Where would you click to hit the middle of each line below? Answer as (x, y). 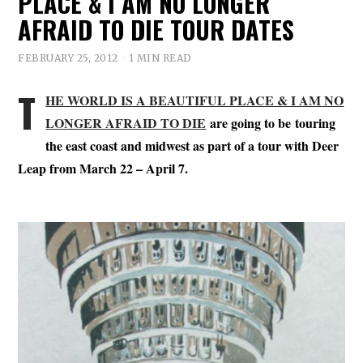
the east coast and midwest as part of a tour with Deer (192, 145)
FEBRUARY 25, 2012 (68, 58)
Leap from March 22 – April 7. (103, 168)
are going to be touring (271, 122)
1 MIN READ (160, 58)
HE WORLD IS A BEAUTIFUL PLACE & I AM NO (195, 100)
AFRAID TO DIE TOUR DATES (156, 30)
